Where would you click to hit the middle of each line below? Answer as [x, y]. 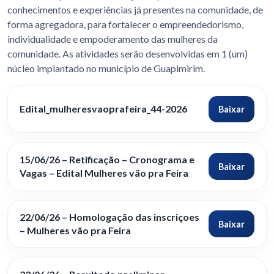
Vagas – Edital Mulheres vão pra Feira [104, 173]
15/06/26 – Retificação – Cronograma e [107, 160]
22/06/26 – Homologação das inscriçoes [110, 217]
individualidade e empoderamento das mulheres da [113, 39]
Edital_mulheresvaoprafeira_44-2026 [104, 109]
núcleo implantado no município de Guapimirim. [106, 68]
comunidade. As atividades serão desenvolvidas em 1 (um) [128, 53]
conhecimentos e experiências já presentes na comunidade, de [135, 9]
